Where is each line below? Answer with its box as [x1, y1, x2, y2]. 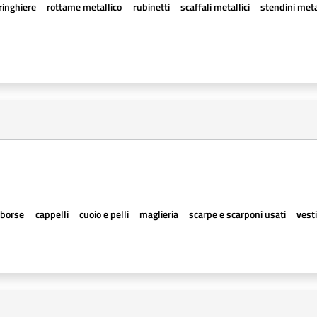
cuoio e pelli [79, 207, 129, 221]
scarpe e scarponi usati [189, 207, 287, 221]
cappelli [35, 207, 69, 221]
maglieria [139, 207, 178, 221]
